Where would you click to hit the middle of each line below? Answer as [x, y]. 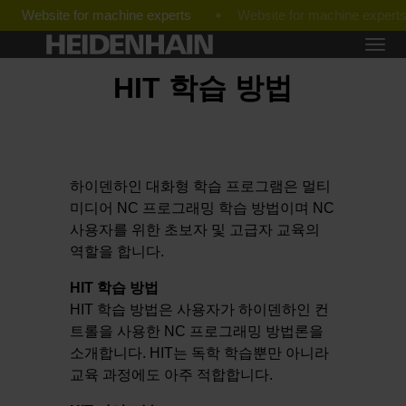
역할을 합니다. [117, 252]
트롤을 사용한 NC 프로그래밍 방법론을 [197, 332]
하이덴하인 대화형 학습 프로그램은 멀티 [201, 187]
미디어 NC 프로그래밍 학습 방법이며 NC [203, 208]
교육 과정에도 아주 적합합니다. [172, 375]
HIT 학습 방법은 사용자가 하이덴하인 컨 [200, 310]
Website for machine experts [106, 15]
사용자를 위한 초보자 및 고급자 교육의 [195, 230]
